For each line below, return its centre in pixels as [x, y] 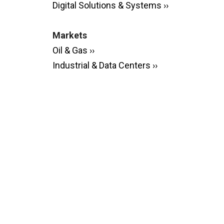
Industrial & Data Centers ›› [105, 65]
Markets [69, 35]
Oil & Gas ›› [73, 50]
